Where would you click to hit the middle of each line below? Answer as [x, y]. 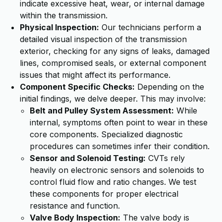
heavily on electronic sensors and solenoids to [117, 170]
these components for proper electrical [104, 194]
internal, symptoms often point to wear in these [119, 122]
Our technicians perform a [150, 27]
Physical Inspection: [59, 27]
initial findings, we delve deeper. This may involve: [113, 99]
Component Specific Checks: [77, 87]
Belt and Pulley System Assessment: [102, 111]
